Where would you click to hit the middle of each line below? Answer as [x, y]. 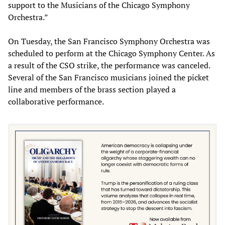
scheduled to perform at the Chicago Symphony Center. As [111, 53]
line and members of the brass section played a [92, 89]
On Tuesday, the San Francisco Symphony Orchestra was [109, 41]
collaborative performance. [56, 101]
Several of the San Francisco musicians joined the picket [108, 77]
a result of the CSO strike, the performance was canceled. [109, 65]
